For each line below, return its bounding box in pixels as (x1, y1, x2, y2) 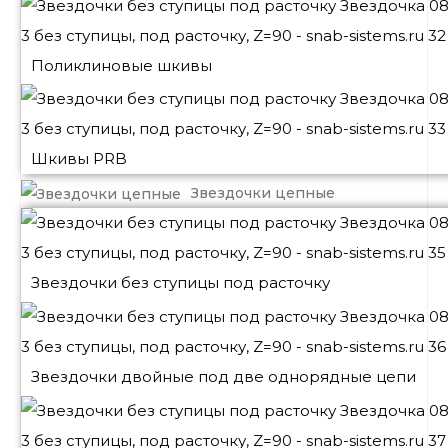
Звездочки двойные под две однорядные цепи (31, 367, 416, 387)
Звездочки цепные (191, 184, 335, 203)
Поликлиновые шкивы (31, 55, 212, 75)
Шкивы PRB (31, 149, 127, 169)
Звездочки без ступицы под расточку (31, 273, 330, 293)
